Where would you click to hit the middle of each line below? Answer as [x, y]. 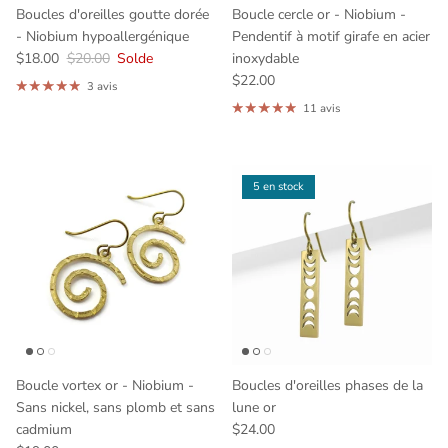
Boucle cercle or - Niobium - [319, 14]
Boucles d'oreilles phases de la [327, 385]
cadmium [44, 429]
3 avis [102, 86]
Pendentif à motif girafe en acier [331, 36]
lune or [254, 407]
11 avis [321, 108]
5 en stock [278, 187]
